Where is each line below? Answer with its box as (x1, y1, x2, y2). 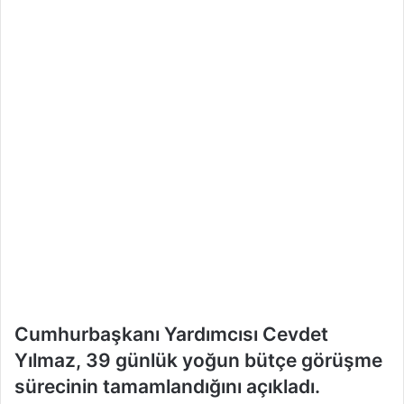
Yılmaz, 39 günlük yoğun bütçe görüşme (14, 348, 382, 372)
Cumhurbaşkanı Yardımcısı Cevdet (14, 322, 328, 345)
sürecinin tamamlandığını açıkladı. (14, 374, 320, 398)
